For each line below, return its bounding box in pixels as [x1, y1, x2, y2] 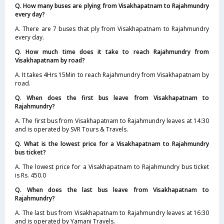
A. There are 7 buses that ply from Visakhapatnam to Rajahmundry [15, 24, 209, 33]
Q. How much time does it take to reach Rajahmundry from [15, 47, 209, 56]
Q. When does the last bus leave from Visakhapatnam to [15, 185, 209, 194]
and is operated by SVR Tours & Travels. [15, 125, 128, 133]
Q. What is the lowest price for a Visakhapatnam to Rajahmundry [15, 139, 209, 148]
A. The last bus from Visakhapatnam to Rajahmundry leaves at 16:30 [15, 208, 209, 217]
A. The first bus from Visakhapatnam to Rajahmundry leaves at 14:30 [15, 116, 209, 125]
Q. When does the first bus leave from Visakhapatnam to [15, 93, 209, 102]
